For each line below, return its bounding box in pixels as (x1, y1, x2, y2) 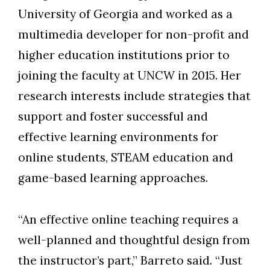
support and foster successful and (18, 109, 208, 124)
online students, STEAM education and (18, 150, 233, 165)
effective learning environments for (18, 130, 218, 145)
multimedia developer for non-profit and (18, 27, 249, 42)
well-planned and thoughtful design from (18, 233, 250, 248)
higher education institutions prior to (18, 48, 230, 63)
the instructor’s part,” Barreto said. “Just (18, 253, 242, 268)
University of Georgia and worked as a (18, 7, 233, 22)
